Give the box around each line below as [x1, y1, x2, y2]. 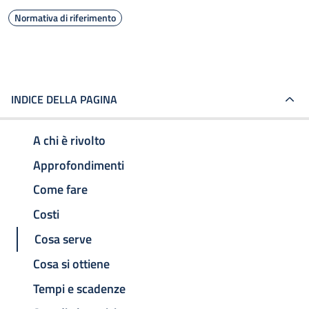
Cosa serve [34, 230, 92, 249]
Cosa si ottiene [33, 254, 110, 273]
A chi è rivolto [33, 130, 106, 150]
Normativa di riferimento [14, 10, 116, 25]
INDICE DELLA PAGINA [11, 91, 117, 108]
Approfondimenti [33, 155, 124, 175]
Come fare [33, 180, 88, 199]
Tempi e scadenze [33, 279, 126, 298]
